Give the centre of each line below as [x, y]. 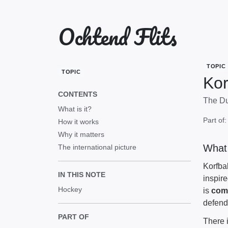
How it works [78, 121]
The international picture [97, 147]
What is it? [75, 109]
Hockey [70, 189]
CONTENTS [78, 94]
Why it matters [81, 134]
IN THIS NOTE [82, 174]
